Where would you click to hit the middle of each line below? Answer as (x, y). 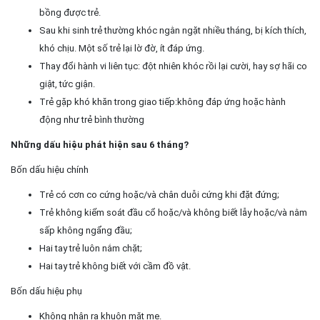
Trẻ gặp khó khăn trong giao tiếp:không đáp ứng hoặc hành (162, 101)
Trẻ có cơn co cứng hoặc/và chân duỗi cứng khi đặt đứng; (159, 194)
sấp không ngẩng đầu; (86, 230)
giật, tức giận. (67, 84)
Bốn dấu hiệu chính (50, 169)
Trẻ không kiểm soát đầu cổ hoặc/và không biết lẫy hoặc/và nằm (173, 212)
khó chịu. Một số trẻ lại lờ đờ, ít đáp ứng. (122, 48)
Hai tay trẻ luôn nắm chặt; (91, 248)
